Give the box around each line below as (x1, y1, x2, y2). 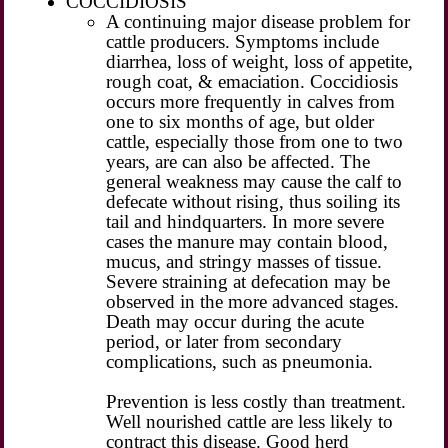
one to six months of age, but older (106, 110, 375, 132)
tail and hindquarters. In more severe (106, 210, 385, 232)
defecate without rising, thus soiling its (106, 190, 401, 212)
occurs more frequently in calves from (106, 90, 396, 112)
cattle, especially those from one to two (106, 130, 404, 152)
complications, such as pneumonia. (106, 350, 374, 372)
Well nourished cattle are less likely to (106, 410, 394, 432)
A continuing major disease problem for (106, 10, 411, 32)
